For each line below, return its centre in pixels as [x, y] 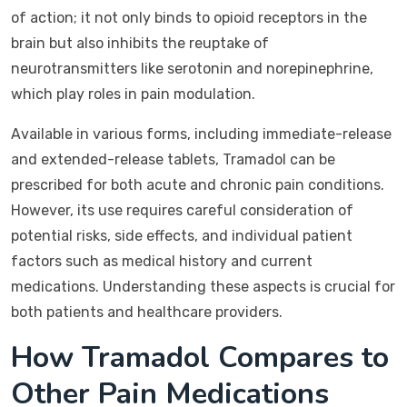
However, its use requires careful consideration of [182, 210]
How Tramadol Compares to [200, 357]
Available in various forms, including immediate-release [201, 134]
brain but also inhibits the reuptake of [140, 43]
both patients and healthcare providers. [147, 312]
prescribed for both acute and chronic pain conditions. [198, 185]
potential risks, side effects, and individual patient [182, 236]
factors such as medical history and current [162, 261]
